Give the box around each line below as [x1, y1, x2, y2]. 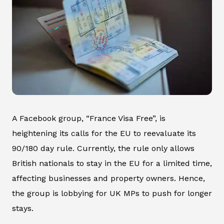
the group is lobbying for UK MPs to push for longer [12, 188, 212, 198]
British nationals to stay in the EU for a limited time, [12, 158, 212, 168]
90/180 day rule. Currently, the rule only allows [12, 143, 194, 153]
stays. [12, 203, 33, 213]
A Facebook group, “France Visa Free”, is [12, 113, 165, 123]
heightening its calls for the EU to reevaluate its [12, 128, 196, 138]
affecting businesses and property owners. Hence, [12, 173, 205, 183]
